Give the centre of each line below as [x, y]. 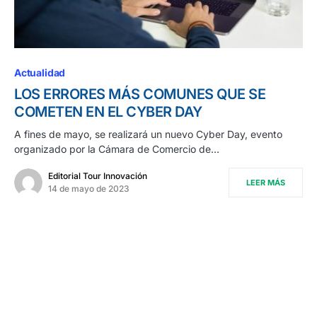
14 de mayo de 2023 [89, 189]
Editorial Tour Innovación [98, 176]
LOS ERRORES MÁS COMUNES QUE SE [140, 94]
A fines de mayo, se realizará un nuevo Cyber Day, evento [148, 134]
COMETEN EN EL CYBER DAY [108, 112]
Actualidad [40, 73]
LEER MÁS [266, 183]
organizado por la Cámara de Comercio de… [117, 149]
